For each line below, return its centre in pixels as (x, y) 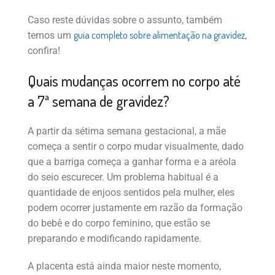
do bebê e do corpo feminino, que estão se (119, 223)
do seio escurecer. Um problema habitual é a (123, 177)
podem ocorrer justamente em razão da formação (135, 208)
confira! (44, 51)
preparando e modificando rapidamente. (114, 239)
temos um (51, 36)
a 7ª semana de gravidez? (99, 101)
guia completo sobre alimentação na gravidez (159, 35)
